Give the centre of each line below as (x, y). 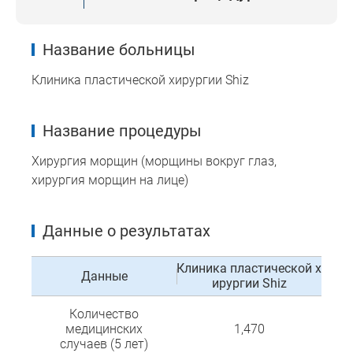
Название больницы (119, 50)
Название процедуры (122, 131)
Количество (104, 314)
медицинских (104, 329)
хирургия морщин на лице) (110, 180)
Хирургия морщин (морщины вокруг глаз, (154, 162)
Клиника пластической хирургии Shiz (140, 80)
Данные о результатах (126, 231)
